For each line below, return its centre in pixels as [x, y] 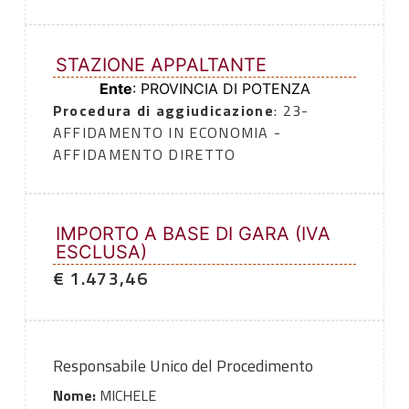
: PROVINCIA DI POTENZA [221, 89]
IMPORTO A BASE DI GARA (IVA [193, 234]
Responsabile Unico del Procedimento [183, 366]
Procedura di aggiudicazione [163, 111]
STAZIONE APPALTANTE [161, 65]
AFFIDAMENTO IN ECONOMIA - [167, 133]
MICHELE [126, 396]
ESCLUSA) [101, 252]
